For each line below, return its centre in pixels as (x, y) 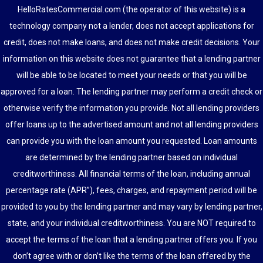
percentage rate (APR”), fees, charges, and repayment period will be (131, 190)
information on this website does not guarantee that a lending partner (131, 59)
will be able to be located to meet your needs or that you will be (131, 75)
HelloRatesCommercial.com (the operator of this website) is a (131, 10)
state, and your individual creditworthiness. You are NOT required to (131, 223)
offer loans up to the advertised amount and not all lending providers (131, 125)
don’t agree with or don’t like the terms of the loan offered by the (131, 256)
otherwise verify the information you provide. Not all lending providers (131, 108)
